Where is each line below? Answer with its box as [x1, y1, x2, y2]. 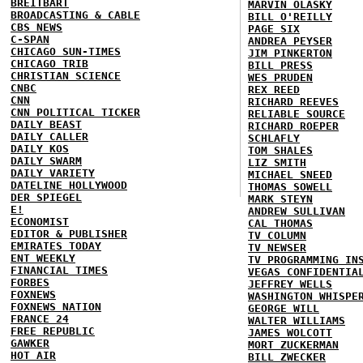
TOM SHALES [248, 144, 313, 156]
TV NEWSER [248, 241, 306, 254]
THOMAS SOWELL [248, 181, 332, 193]
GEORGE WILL [248, 302, 319, 314]
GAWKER [11, 337, 49, 349]
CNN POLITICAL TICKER [11, 106, 140, 118]
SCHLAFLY [248, 132, 300, 144]
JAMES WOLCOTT [248, 327, 332, 339]
